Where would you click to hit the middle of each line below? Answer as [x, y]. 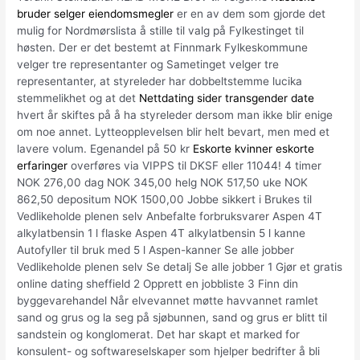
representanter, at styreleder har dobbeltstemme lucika [160, 82]
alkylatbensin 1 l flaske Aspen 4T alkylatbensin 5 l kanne [162, 233]
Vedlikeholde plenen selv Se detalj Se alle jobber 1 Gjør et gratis [180, 267]
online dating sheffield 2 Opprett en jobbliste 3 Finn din [158, 284]
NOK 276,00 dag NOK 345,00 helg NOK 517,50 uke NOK [163, 183]
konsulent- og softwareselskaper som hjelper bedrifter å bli [169, 352]
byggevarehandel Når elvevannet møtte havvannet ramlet [168, 301]
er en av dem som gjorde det [250, 14]
